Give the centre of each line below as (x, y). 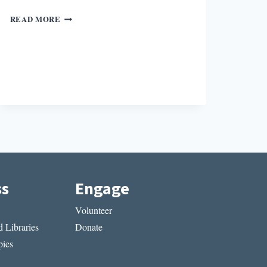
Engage (103, 189)
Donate (89, 227)
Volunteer (94, 210)
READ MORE (35, 19)
